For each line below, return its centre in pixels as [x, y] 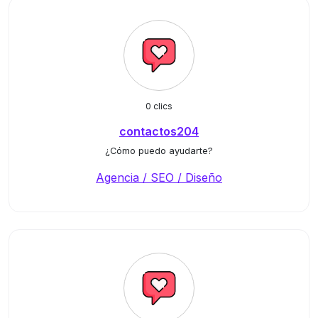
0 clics [159, 106]
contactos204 [159, 131]
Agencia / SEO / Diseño [159, 177]
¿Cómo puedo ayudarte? [159, 151]
